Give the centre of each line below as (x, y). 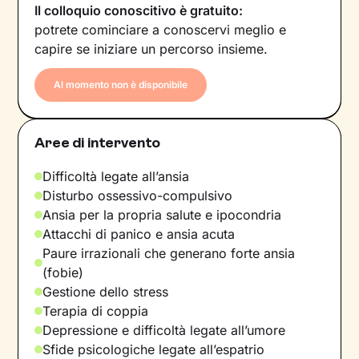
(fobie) (63, 272)
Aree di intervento (98, 142)
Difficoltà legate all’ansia (116, 176)
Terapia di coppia (96, 311)
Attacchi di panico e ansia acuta (139, 234)
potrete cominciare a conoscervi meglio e (161, 29)
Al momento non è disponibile (121, 84)
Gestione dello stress (106, 291)
